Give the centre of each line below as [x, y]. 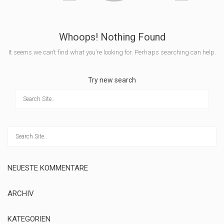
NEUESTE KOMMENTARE [48, 168]
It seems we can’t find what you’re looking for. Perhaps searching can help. [112, 52]
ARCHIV [21, 193]
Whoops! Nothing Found [112, 37]
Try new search [112, 80]
